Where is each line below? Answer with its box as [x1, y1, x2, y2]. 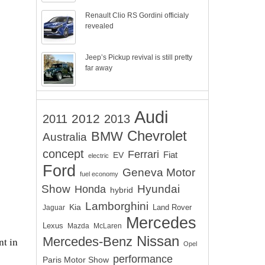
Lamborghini [85, 199, 148, 212]
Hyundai [137, 183, 180, 195]
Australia [43, 131, 87, 143]
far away [85, 64, 113, 72]
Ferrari [128, 148, 159, 160]
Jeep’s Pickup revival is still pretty [85, 53, 193, 62]
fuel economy [80, 170, 118, 177]
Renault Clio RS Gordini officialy [85, 11, 189, 20]
